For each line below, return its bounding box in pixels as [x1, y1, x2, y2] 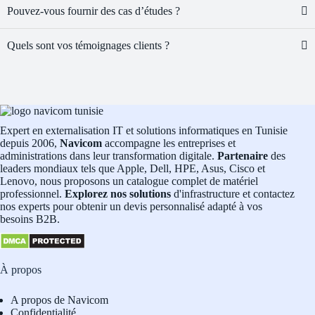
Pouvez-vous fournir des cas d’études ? [7, 5, 180, 18]
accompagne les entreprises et [102, 137, 236, 150]
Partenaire [217, 150, 268, 162]
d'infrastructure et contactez [171, 188, 295, 200]
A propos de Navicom [11, 294, 108, 307]
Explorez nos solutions [62, 188, 171, 200]
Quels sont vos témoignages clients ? [7, 39, 169, 52]
